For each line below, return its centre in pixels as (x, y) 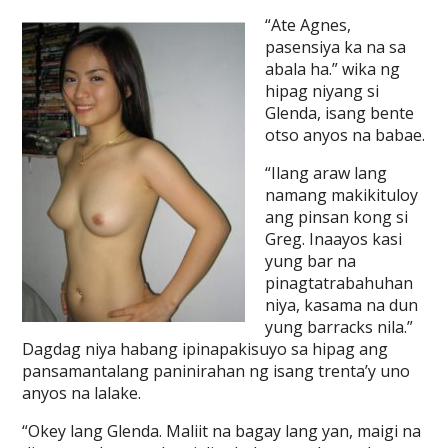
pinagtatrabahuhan (339, 283)
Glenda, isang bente (340, 113)
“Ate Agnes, (308, 25)
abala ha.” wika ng (333, 69)
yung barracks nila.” (339, 327)
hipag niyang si (322, 91)
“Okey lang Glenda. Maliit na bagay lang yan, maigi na (222, 431)
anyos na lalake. (82, 393)
